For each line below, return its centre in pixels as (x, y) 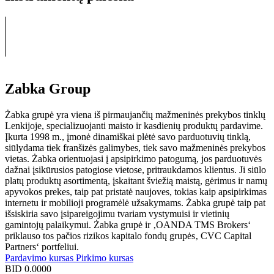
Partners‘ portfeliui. (42, 246)
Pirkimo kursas (105, 257)
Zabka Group (48, 88)
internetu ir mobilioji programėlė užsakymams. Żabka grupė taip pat (135, 202)
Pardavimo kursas (40, 257)
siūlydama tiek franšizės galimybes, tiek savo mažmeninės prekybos (135, 147)
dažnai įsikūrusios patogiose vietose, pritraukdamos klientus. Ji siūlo (135, 169)
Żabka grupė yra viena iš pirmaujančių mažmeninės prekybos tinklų (135, 114)
